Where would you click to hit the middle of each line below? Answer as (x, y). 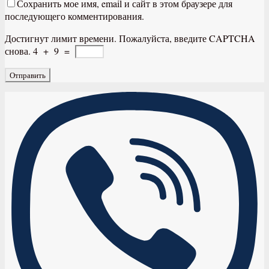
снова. (18, 50)
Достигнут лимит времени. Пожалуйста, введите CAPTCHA (130, 38)
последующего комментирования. (74, 16)
